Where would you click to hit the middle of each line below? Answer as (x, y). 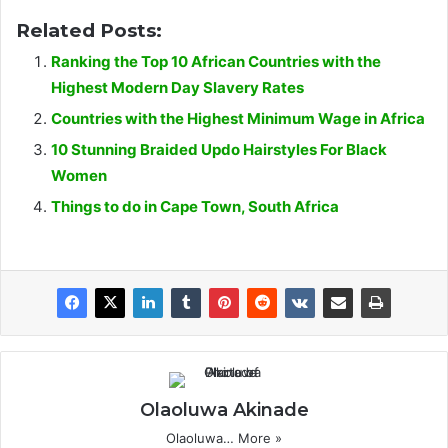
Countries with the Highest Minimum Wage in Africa (238, 118)
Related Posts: (89, 30)
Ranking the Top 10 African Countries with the (216, 61)
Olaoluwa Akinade (224, 409)
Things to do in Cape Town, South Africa (195, 206)
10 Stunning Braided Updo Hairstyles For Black (219, 149)
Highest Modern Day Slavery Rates (177, 87)
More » (260, 437)
